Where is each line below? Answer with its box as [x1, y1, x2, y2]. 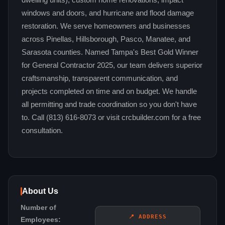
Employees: [21, 216, 61, 224]
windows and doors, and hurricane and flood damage [22, 9, 194, 18]
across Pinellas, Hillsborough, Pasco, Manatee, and [22, 35, 190, 44]
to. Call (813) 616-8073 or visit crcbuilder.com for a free [22, 114, 201, 122]
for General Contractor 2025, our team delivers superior [22, 61, 202, 70]
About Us [22, 187, 58, 196]
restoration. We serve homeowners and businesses [22, 22, 190, 31]
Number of [21, 204, 56, 212]
